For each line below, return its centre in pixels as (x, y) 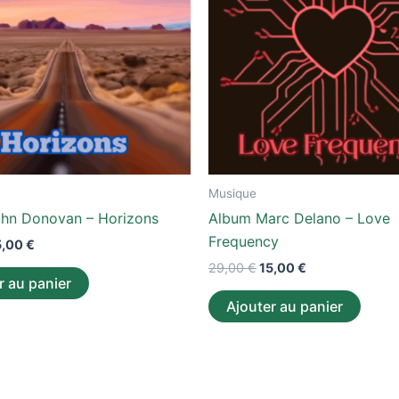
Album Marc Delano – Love (299, 219)
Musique (232, 193)
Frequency (244, 242)
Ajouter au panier (285, 306)
